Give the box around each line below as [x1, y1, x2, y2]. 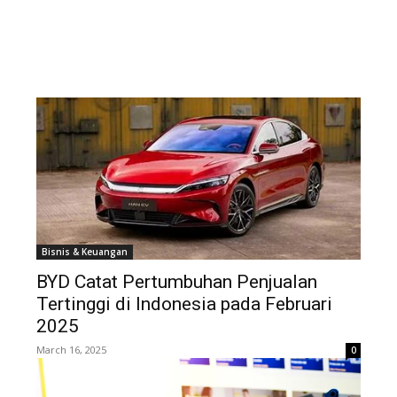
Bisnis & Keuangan [42, 245, 128, 259]
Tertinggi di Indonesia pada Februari [36, 293, 333, 315]
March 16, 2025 [36, 343, 107, 357]
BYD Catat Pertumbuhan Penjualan [36, 271, 318, 293]
